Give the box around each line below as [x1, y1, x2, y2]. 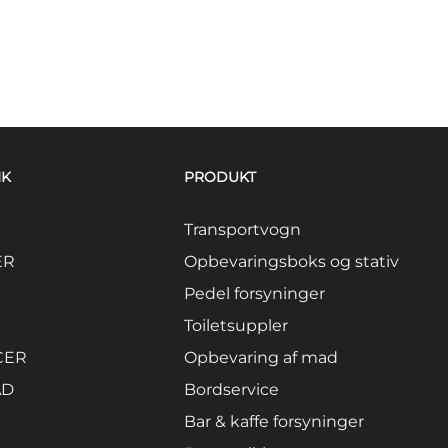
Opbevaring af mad [184, 347, 339, 367]
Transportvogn [184, 219, 302, 239]
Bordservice [184, 379, 280, 399]
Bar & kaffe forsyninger [184, 411, 365, 431]
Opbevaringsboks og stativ [184, 251, 400, 271]
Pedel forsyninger [184, 283, 326, 303]
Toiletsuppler [184, 315, 289, 335]
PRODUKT [184, 167, 257, 186]
